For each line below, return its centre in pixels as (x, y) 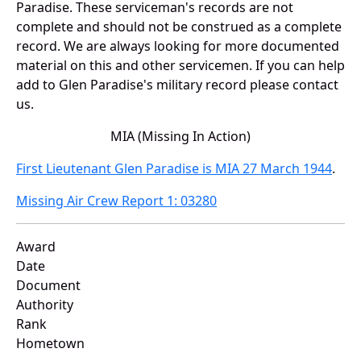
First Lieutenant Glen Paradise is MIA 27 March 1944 (174, 169)
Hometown (50, 344)
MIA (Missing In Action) (180, 137)
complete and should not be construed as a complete (179, 27)
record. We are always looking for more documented (178, 46)
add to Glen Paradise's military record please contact (177, 85)
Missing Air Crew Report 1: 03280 (116, 201)
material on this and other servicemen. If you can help (180, 66)
